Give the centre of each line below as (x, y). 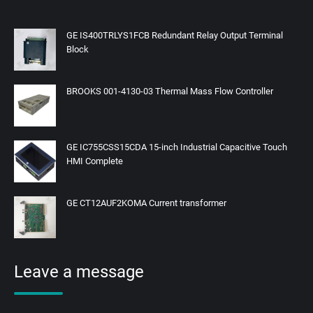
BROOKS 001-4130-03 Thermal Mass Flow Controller (170, 91)
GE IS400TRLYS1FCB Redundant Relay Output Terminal (175, 35)
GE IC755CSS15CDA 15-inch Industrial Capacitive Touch (177, 147)
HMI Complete (95, 161)
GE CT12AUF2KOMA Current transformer (146, 203)
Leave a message (79, 271)
